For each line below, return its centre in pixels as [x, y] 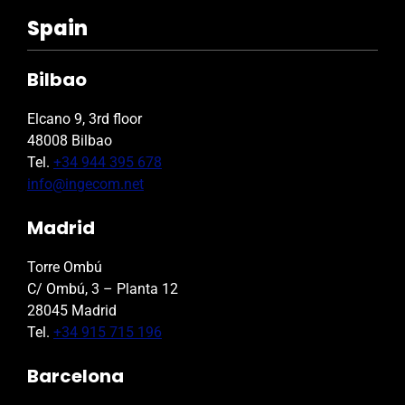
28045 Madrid [72, 311]
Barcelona [75, 377]
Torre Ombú [65, 268]
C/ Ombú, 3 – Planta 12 [103, 289]
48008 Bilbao [70, 141]
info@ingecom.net [85, 184]
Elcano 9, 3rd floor [85, 119]
